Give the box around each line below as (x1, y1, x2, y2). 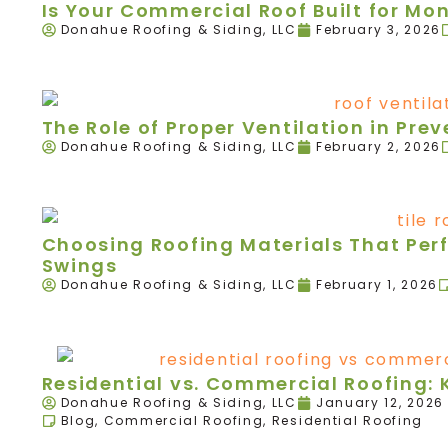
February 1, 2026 (315, 276, 439, 294)
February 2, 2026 (315, 138, 442, 156)
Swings (41, 253, 118, 279)
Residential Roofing (271, 411, 424, 429)
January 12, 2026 (315, 393, 445, 411)
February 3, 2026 (315, 21, 442, 39)
